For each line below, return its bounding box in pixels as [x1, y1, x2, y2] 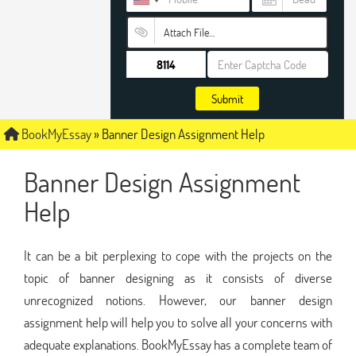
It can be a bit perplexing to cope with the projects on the [24, 246, 332, 265]
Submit [211, 91, 243, 106]
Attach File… [163, 25, 215, 40]
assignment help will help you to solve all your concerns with [24, 312, 332, 331]
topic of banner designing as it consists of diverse [24, 268, 332, 287]
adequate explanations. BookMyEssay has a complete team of [24, 335, 332, 354]
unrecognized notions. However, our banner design [24, 290, 332, 309]
